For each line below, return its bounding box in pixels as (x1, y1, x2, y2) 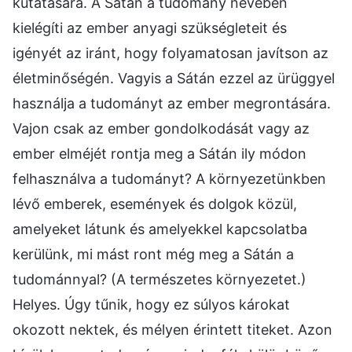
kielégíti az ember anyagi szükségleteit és (13, 20, 287, 37)
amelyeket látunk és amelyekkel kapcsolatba (13, 221, 307, 238)
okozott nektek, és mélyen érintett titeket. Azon (13, 321, 332, 339)
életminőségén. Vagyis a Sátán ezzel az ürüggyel (13, 70, 335, 87)
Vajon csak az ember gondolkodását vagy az (13, 120, 310, 137)
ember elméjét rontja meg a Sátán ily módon (13, 145, 306, 163)
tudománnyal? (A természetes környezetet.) (13, 271, 306, 288)
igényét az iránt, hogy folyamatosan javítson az (13, 45, 328, 62)
